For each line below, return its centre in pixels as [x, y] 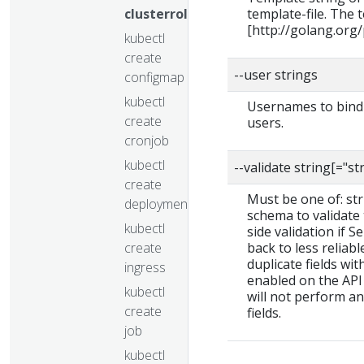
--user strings [276, 74]
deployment [158, 204]
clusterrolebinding [185, 13]
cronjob [147, 140]
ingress [145, 267]
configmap [154, 77]
